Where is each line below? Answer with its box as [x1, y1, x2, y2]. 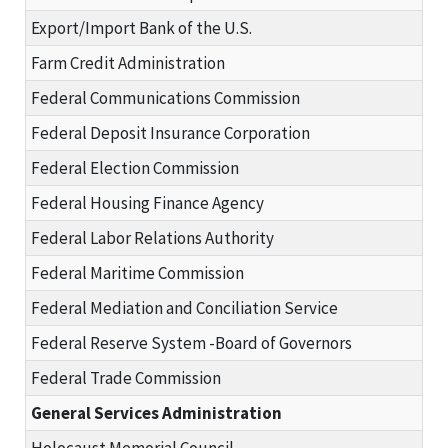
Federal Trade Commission [31, 366, 221, 389]
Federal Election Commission [31, 156, 239, 179]
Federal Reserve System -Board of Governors [31, 331, 352, 354]
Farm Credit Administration [31, 51, 225, 74]
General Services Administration [31, 401, 282, 424]
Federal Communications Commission [31, 86, 300, 109]
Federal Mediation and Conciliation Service [31, 296, 338, 319]
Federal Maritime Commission [31, 261, 244, 284]
